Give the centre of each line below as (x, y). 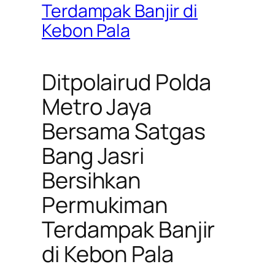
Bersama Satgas (124, 131)
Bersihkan (91, 180)
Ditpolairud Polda (127, 82)
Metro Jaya (97, 106)
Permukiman (105, 204)
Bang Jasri (93, 155)
